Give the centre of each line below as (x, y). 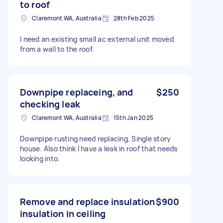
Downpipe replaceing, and (77, 92)
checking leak (50, 104)
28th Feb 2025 (134, 18)
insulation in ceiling (63, 213)
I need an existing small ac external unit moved (97, 39)
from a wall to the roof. (57, 49)
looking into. (40, 158)
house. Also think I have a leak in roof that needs (99, 148)
